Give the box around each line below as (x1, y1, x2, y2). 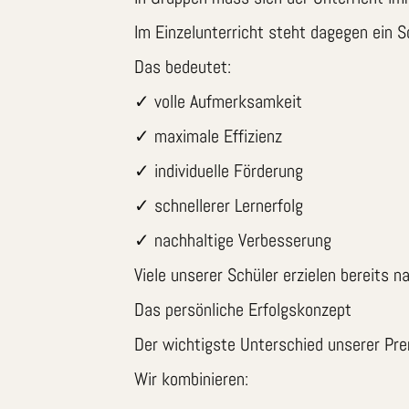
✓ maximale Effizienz (134, 124, 282, 149)
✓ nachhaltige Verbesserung (134, 228, 331, 253)
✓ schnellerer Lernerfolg (134, 194, 303, 218)
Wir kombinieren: (134, 367, 248, 392)
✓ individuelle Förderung (134, 159, 303, 184)
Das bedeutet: (134, 55, 231, 79)
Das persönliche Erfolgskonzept (134, 298, 351, 322)
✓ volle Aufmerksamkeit (134, 89, 302, 114)
